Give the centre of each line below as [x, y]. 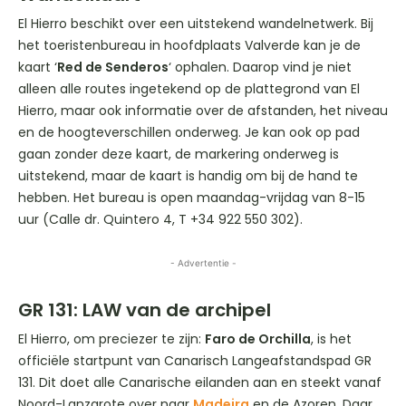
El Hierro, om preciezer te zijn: [111, 338]
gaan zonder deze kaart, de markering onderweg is [179, 154]
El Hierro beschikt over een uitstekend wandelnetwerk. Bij [196, 23]
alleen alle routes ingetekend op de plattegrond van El [189, 88]
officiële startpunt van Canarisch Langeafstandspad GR [195, 360]
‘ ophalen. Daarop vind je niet [260, 67]
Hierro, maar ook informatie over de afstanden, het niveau [203, 110]
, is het [331, 338]
